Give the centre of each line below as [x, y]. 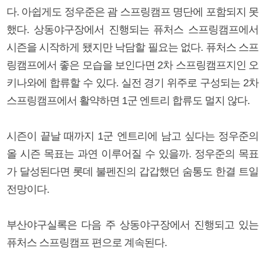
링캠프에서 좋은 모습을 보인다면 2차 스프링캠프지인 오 [132, 65]
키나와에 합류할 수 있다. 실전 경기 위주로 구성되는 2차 [132, 83]
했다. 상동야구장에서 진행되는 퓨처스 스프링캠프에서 [132, 29]
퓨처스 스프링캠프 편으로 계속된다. [87, 242]
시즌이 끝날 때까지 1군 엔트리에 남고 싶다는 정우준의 [132, 136]
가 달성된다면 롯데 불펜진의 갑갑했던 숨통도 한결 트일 [132, 171]
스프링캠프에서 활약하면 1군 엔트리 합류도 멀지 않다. [128, 100]
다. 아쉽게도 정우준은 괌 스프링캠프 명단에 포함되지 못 [132, 12]
